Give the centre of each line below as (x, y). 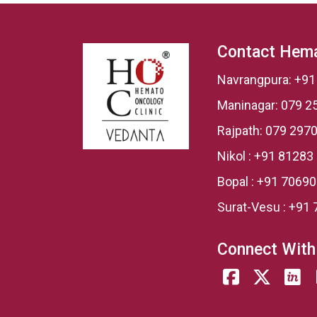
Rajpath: (241, 131)
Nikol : (236, 156)
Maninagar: (249, 105)
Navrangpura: (256, 80)
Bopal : (237, 181)
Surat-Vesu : (253, 207)
